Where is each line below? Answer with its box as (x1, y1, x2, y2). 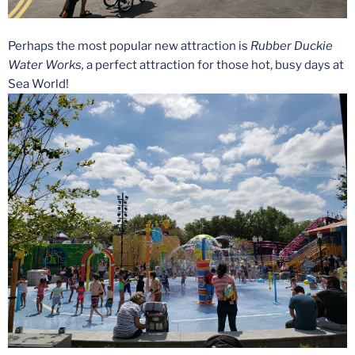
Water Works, (8, 57, 86, 72)
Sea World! (8, 76, 69, 91)
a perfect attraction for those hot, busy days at (86, 57, 344, 72)
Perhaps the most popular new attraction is (8, 38, 250, 53)
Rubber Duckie (250, 38, 333, 53)
